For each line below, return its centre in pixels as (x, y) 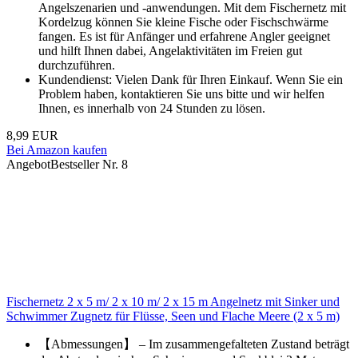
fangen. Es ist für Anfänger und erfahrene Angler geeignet (184, 37)
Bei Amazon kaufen (57, 150)
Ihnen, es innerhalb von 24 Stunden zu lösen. (152, 109)
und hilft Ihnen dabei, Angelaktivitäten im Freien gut (170, 51)
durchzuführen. (77, 66)
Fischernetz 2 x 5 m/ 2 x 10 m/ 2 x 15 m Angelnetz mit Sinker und (173, 302)
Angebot (28, 165)
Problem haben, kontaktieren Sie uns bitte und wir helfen (181, 94)
